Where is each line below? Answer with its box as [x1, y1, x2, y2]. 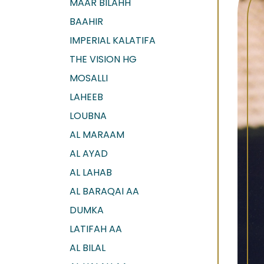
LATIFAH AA [70, 222, 122, 236]
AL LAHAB [70, 165, 112, 179]
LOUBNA [70, 108, 107, 123]
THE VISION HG [70, 52, 137, 66]
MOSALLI [70, 71, 108, 85]
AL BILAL [70, 240, 105, 255]
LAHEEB [70, 90, 103, 104]
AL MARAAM [70, 127, 124, 141]
